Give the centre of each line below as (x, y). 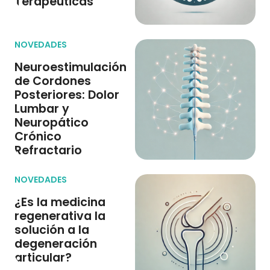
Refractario (48, 150)
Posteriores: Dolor (67, 95)
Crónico (38, 137)
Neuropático (52, 123)
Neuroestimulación (71, 67)
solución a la (52, 230)
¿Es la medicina (60, 202)
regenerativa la (60, 216)
